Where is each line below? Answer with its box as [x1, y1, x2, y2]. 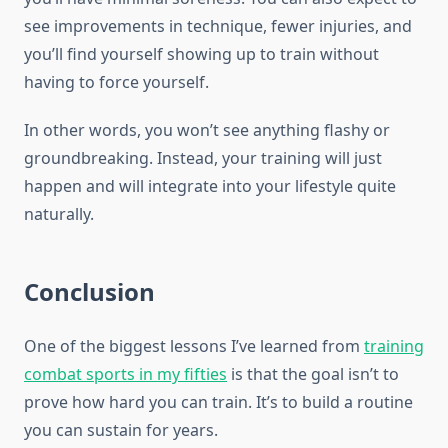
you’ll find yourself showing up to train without [24, 43, 379, 66]
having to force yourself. [24, 71, 209, 94]
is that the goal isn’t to [227, 363, 399, 386]
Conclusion [24, 275, 155, 309]
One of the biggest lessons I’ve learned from [24, 335, 364, 358]
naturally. [24, 203, 94, 226]
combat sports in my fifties [24, 363, 227, 386]
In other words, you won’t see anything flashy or [24, 119, 390, 142]
